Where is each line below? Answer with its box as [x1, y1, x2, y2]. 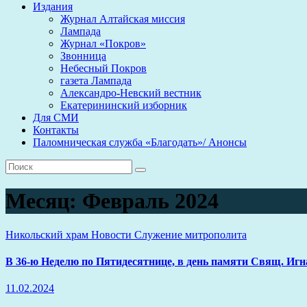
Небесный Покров [60, 62, 147, 74]
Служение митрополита [134, 228, 247, 241]
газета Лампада [60, 75, 132, 86]
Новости [91, 228, 134, 241]
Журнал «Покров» [60, 38, 146, 49]
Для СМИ [33, 112, 79, 123]
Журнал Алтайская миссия [60, 13, 185, 25]
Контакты [33, 124, 79, 136]
